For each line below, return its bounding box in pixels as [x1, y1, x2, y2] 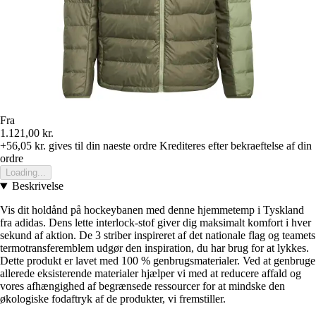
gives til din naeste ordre [46, 140, 157, 152]
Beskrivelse [11, 180, 63, 193]
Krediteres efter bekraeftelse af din [159, 140, 312, 152]
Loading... [6, 167, 46, 178]
